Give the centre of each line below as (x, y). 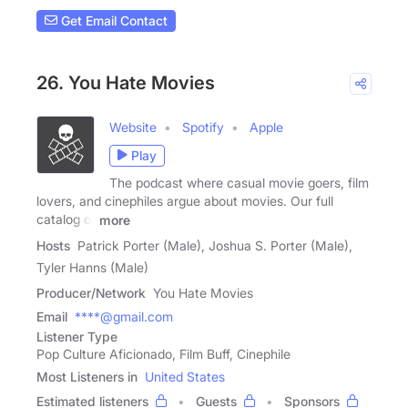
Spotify (203, 127)
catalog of (66, 219)
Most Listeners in (87, 376)
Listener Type (77, 336)
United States (185, 376)
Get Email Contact (112, 21)
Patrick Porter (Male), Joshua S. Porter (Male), (215, 245)
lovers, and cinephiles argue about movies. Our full (185, 200)
